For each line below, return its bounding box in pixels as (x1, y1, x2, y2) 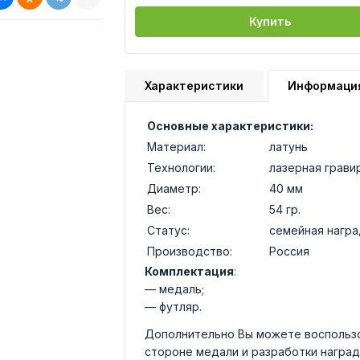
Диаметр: (147, 182, 201, 195)
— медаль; (145, 282, 204, 296)
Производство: (147, 244, 232, 258)
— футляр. (145, 300, 202, 313)
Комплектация (145, 264, 234, 278)
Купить (249, 14, 292, 28)
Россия (269, 244, 309, 258)
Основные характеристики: (147, 119, 313, 133)
